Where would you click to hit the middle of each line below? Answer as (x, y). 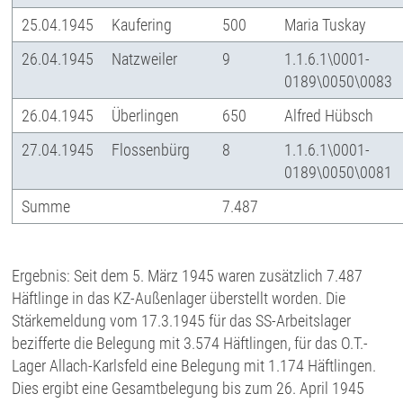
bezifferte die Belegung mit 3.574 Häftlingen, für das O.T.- (190, 343)
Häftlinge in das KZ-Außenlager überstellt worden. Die (179, 298)
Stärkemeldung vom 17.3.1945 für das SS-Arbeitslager (182, 321)
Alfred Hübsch (329, 116)
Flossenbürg (151, 150)
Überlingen (146, 116)
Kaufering (142, 25)
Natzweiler (145, 59)
